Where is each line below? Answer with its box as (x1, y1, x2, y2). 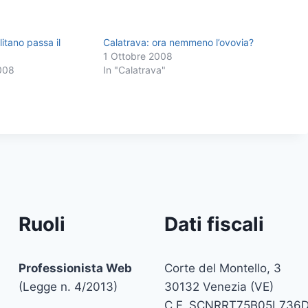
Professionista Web (19, 261, 132, 275)
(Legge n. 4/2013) (19, 280, 118, 294)
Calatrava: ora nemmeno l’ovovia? (103, 36, 254, 48)
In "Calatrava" (103, 63, 166, 76)
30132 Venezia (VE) (164, 280, 274, 294)
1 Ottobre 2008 (103, 49, 173, 62)
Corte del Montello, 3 (164, 261, 282, 275)
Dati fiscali (164, 212, 265, 236)
